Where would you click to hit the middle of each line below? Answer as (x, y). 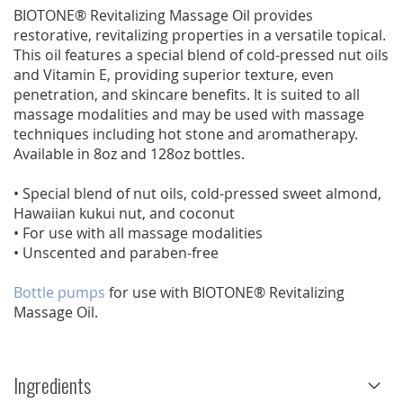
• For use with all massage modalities (138, 233)
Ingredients (52, 385)
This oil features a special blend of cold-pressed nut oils (201, 55)
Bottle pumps (59, 293)
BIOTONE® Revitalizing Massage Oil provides (163, 16)
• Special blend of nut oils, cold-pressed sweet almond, (197, 194)
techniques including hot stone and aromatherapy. (186, 134)
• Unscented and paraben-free (116, 253)
